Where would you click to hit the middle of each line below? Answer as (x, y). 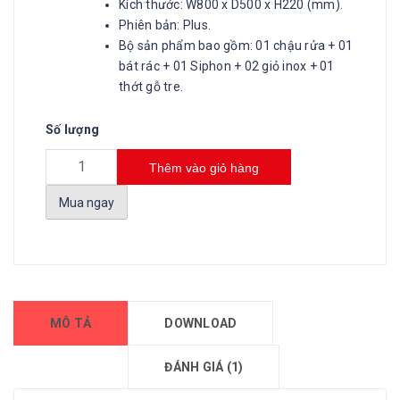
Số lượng (72, 129)
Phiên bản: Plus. (165, 25)
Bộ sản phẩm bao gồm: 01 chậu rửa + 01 (236, 46)
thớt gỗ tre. (151, 87)
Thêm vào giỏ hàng (204, 168)
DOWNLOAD (201, 323)
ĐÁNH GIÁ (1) (204, 367)
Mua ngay (87, 203)
